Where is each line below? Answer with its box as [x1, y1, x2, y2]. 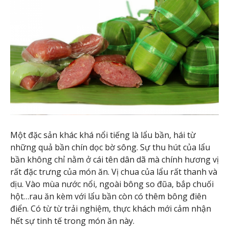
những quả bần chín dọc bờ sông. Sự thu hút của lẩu [10, 142, 210, 153]
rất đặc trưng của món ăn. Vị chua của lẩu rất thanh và [10, 166, 217, 178]
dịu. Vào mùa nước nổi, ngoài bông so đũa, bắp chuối [10, 178, 214, 190]
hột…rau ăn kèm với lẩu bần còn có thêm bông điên [10, 191, 207, 202]
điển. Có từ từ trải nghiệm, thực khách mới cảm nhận [10, 203, 211, 215]
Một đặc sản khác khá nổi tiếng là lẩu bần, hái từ [10, 129, 196, 141]
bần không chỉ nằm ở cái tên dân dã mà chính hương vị [10, 154, 219, 166]
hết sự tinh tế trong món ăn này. [10, 215, 134, 227]
